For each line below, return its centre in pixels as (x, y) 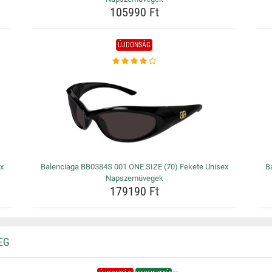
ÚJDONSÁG (134, 45)
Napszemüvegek (134, 178)
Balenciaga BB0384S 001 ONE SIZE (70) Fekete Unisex (134, 167)
